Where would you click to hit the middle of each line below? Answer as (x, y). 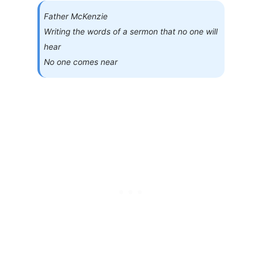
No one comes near (81, 62)
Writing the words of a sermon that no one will (131, 31)
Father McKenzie (76, 16)
